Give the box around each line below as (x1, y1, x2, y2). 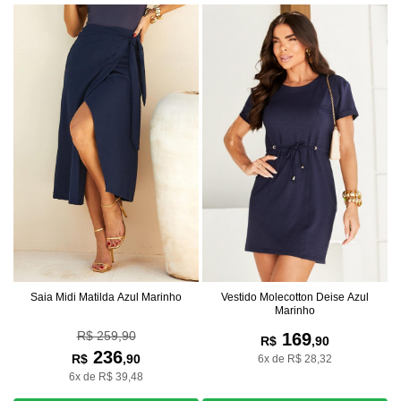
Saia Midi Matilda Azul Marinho (30, 291, 182, 303)
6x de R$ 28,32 (258, 352, 332, 365)
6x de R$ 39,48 (69, 371, 143, 383)
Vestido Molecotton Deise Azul (221, 290, 369, 303)
